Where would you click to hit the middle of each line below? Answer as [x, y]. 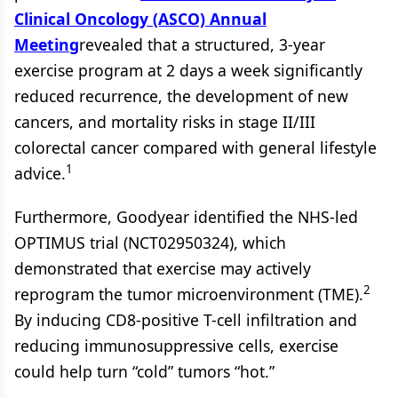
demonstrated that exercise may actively [163, 268]
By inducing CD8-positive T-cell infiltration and [186, 319]
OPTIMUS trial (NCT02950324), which [150, 242]
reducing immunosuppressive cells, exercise [176, 345]
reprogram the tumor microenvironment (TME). [189, 294]
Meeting [47, 44]
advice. [40, 173]
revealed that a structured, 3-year [202, 44]
